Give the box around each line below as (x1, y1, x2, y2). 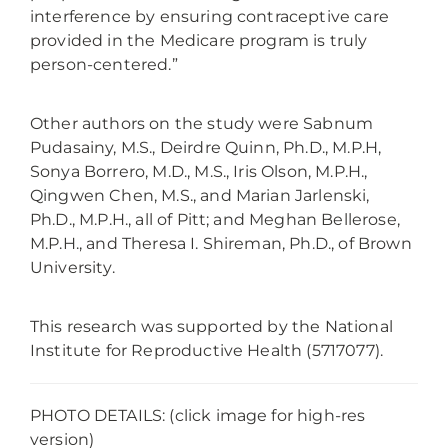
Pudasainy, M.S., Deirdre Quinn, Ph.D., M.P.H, (30, 137, 382, 157)
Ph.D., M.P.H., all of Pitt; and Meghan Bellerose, (30, 209, 400, 229)
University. (30, 257, 115, 277)
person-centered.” (30, 55, 178, 75)
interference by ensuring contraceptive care (30, 7, 389, 27)
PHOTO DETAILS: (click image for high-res (30, 405, 366, 425)
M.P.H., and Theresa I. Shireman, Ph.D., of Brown (30, 233, 412, 253)
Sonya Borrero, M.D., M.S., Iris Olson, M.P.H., (30, 161, 368, 181)
